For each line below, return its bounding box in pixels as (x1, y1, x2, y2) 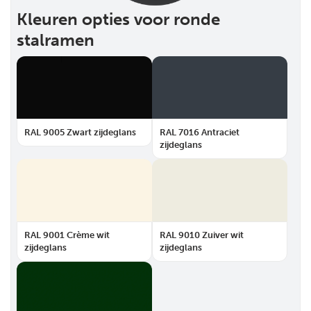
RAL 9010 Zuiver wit (160, 230, 244, 240)
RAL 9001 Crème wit (24, 230, 110, 240)
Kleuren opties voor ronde (17, 9, 220, 29)
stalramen (17, 30, 94, 50)
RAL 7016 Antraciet (160, 127, 239, 137)
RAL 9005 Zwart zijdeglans (24, 127, 136, 137)
